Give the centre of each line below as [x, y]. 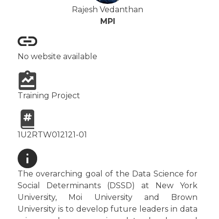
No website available [57, 57]
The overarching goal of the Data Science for [108, 174]
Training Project [49, 96]
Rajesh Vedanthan [108, 10]
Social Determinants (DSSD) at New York [108, 186]
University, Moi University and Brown [108, 197]
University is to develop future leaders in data [108, 209]
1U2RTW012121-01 [52, 135]
